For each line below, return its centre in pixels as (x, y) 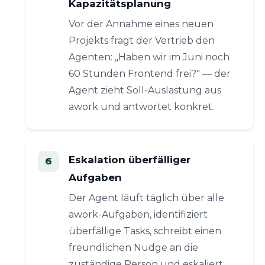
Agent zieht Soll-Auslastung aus (145, 90)
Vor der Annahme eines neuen (141, 24)
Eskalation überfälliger (130, 160)
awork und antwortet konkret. (141, 107)
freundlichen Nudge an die (133, 248)
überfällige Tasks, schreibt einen (145, 231)
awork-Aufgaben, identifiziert (138, 214)
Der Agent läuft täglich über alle (146, 198)
